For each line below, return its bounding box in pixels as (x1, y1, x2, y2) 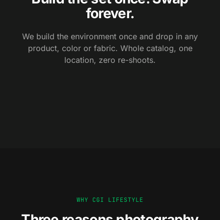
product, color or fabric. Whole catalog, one (27, 43, 192, 53)
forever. (85, 5, 135, 22)
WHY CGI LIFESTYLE (77, 196, 143, 204)
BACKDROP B (25, 112, 72, 119)
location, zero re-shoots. (64, 55, 156, 65)
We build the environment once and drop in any (22, 31, 198, 41)
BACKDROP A (25, 105, 72, 111)
